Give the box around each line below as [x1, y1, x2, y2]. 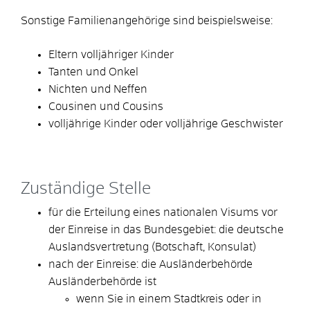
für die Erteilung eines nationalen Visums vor [48, 206, 277, 218]
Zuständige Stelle [21, 180, 151, 197]
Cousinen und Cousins [48, 100, 163, 112]
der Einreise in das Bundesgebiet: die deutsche [48, 224, 284, 235]
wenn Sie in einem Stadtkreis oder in [76, 293, 262, 304]
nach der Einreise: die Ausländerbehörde [48, 258, 253, 270]
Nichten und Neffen [48, 83, 147, 95]
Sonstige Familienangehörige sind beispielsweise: [21, 15, 273, 26]
